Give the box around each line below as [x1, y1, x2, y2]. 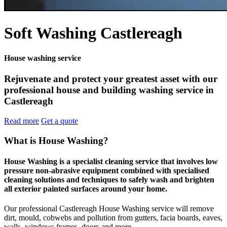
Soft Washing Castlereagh [4, 24, 182, 43]
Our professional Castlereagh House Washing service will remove [4, 204, 214, 213]
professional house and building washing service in [4, 85, 214, 96]
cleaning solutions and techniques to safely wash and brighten [4, 175, 214, 184]
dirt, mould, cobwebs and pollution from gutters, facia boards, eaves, [4, 213, 222, 222]
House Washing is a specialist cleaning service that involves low [4, 157, 218, 166]
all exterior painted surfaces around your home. [4, 184, 167, 193]
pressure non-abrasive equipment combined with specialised [4, 166, 209, 175]
